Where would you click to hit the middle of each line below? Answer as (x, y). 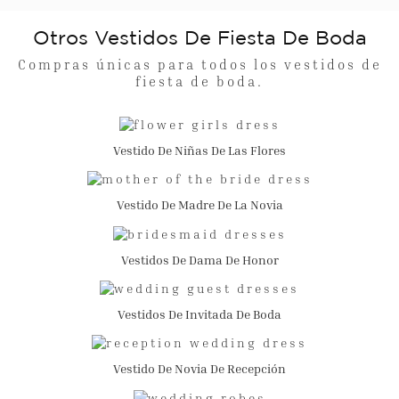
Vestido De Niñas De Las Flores (199, 150)
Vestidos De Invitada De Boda (199, 313)
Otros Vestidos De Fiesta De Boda (199, 40)
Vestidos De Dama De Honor (199, 259)
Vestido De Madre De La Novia (199, 205)
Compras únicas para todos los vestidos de (199, 64)
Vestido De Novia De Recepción (199, 369)
